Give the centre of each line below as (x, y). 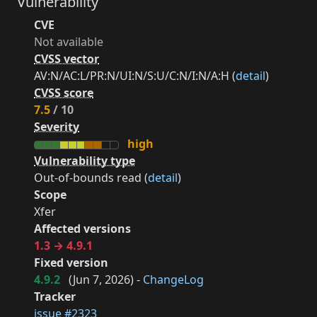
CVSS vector (67, 59)
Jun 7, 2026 (102, 280)
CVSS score (64, 93)
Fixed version (71, 263)
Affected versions (82, 229)
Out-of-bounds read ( (91, 178)
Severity (57, 127)
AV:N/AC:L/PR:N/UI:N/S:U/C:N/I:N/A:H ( (135, 76)
